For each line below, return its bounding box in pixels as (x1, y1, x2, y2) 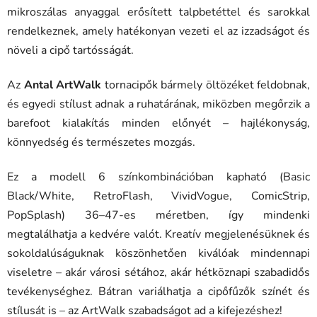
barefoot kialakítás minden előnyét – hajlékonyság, (7, 115, 310, 132)
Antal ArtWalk (23, 77, 101, 93)
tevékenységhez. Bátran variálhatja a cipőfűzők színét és (7, 284, 310, 300)
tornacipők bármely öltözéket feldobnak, (101, 77, 310, 93)
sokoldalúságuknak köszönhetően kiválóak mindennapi (7, 246, 310, 262)
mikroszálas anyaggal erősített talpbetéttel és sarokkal (7, 4, 310, 21)
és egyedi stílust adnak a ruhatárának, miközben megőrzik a (7, 96, 310, 113)
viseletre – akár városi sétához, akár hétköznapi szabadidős (7, 265, 310, 281)
